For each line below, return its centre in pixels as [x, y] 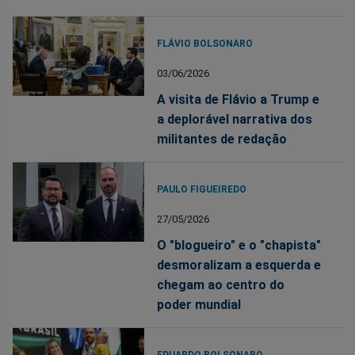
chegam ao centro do [221, 285]
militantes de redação [222, 139]
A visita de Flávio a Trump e [239, 100]
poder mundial [199, 305]
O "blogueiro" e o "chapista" [239, 246]
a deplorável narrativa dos [235, 120]
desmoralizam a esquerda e [239, 265]
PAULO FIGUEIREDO [202, 190]
